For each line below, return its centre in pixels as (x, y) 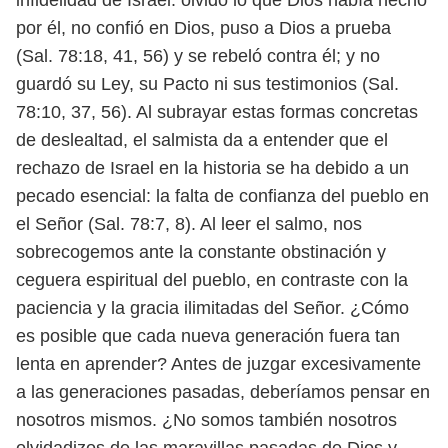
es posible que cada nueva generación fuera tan (208, 336)
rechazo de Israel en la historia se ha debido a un (212, 168)
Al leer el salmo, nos (281, 224)
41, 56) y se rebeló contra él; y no (246, 56)
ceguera (51, 280)
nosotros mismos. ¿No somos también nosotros (206, 420)
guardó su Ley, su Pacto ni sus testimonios (189, 84)
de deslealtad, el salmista (119, 140)
